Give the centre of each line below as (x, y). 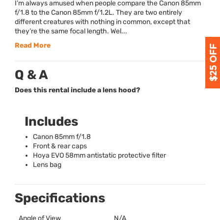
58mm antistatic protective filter (115, 156)
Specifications (60, 198)
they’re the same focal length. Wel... (71, 31)
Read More (33, 46)
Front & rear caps (60, 146)
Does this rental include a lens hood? (77, 90)
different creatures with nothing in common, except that (102, 22)
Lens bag (47, 165)
